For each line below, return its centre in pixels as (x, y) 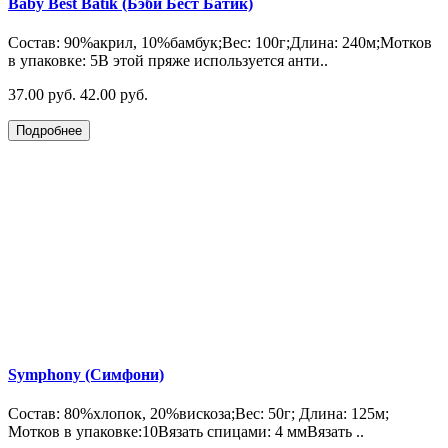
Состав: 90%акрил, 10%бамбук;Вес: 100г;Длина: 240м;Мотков (220, 42)
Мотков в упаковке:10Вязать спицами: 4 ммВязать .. (186, 432)
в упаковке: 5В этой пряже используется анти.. (168, 60)
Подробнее (49, 130)
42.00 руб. (114, 94)
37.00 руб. (42, 94)
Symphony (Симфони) (86, 375)
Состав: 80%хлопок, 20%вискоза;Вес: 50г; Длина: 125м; (198, 414)
